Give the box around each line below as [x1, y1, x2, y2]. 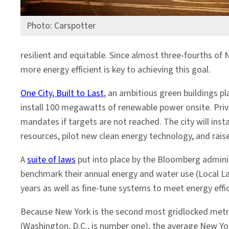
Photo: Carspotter [27, 19, 96, 32]
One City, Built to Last [20, 87, 104, 100]
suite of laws [27, 153, 76, 166]
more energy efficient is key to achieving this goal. [20, 63, 211, 76]
